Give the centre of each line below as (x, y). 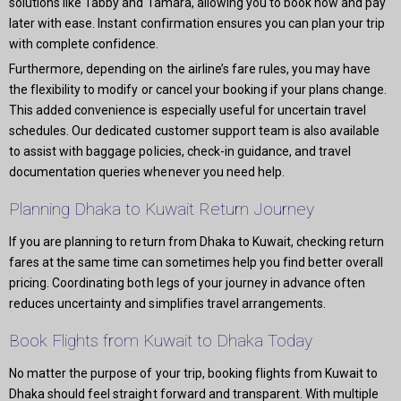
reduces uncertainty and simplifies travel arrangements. (168, 304)
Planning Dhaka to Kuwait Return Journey (162, 209)
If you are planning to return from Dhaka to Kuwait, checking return (197, 242)
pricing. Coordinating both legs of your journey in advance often (188, 283)
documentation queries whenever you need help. (147, 172)
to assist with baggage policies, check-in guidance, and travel (180, 152)
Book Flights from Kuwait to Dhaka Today (161, 341)
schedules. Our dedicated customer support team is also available (195, 131)
